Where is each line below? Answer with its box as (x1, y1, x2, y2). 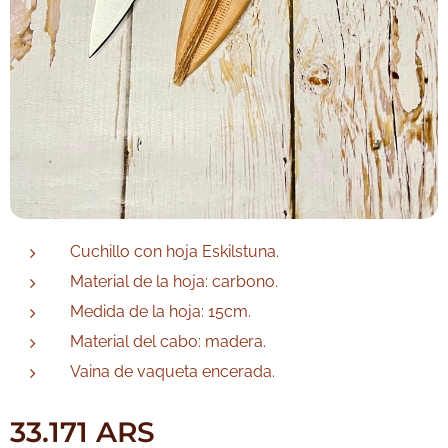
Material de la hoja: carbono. (70, 271, 278, 291)
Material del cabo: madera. (70, 331, 266, 351)
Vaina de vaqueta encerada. (70, 361, 275, 381)
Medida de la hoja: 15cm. (70, 301, 251, 321)
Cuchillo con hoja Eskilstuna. (70, 241, 279, 261)
